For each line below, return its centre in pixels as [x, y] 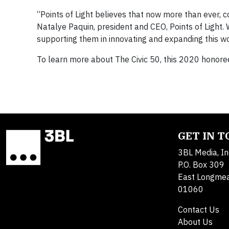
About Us [195, 222]
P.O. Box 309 [201, 165]
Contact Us [199, 210]
